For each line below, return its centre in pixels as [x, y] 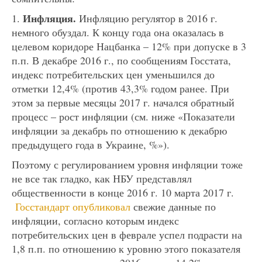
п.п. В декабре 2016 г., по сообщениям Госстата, [121, 60]
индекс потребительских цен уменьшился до [113, 74]
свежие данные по [173, 206]
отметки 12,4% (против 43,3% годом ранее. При [120, 88]
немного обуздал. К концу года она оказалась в [118, 32]
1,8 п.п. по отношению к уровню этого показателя [126, 248]
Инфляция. [48, 18]
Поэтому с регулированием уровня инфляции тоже [127, 164]
